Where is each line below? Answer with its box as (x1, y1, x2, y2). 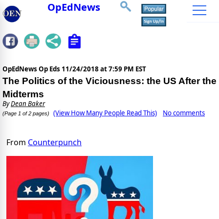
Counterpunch (28, 137, 82, 148)
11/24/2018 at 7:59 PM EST (62, 65, 146, 74)
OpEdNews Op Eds (2, 65, 62, 74)
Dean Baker (11, 99, 45, 109)
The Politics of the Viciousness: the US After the (2, 76, 217, 87)
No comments (163, 109, 205, 118)
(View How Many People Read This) (53, 109, 157, 118)
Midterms (2, 89, 44, 100)
